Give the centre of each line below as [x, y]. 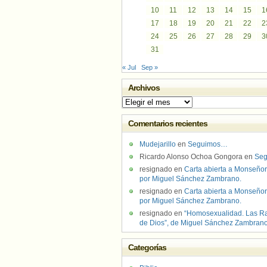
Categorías [148, 247]
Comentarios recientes [168, 123]
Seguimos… [208, 144]
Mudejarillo [158, 144]
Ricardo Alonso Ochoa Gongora [191, 157]
